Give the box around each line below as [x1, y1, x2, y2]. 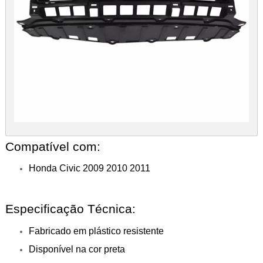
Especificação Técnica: [5, 202, 136, 217]
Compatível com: [5, 139, 100, 154]
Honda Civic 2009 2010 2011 [28, 163, 150, 174]
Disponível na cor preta [28, 244, 125, 255]
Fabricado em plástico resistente [28, 225, 164, 236]
